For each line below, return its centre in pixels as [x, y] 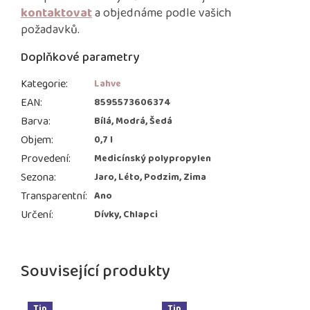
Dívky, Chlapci [126, 215]
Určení [36, 215]
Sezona [37, 178]
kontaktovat [56, 13]
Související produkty [95, 272]
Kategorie [43, 84]
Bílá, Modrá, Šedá [133, 121]
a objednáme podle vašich [163, 13]
